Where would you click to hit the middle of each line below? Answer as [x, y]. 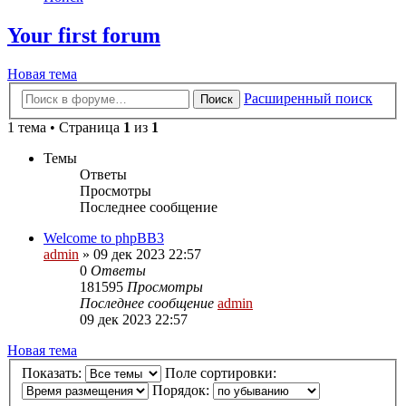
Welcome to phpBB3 [104, 237]
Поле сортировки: [222, 373]
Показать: [53, 373]
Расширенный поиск [308, 98]
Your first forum [84, 36]
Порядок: [183, 391]
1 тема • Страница [65, 127]
